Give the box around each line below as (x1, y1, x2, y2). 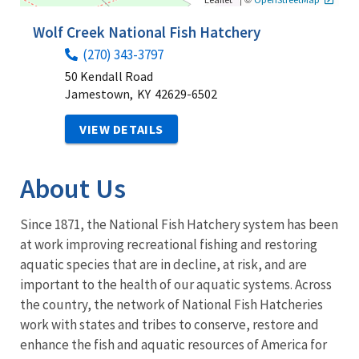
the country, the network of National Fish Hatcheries (20, 296, 323, 314)
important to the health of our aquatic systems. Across (20, 276, 332, 294)
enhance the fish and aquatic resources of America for (20, 336, 327, 354)
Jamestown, (65, 86, 133, 103)
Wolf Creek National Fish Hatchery (33, 22, 260, 42)
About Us (20, 171, 126, 206)
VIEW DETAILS (79, 121, 163, 138)
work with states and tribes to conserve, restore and (20, 316, 319, 334)
